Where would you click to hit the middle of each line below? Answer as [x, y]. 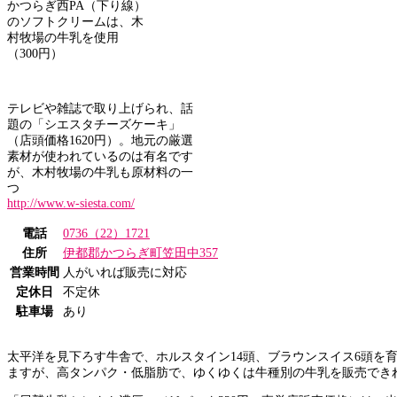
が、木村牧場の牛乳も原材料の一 [100, 173]
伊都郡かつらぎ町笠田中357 [140, 253]
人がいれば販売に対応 [125, 273]
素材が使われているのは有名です [100, 157]
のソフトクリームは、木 [75, 22]
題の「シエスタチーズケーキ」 [94, 125]
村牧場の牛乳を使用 [63, 38]
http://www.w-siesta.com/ [71, 204]
